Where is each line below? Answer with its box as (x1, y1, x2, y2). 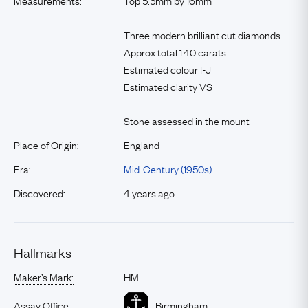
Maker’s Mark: (14, 269, 74, 284)
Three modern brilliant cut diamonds (124, 27, 280, 42)
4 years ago (124, 185, 175, 200)
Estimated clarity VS (124, 78, 212, 93)
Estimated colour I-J (124, 61, 211, 76)
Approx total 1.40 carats (124, 44, 226, 59)
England (124, 137, 159, 152)
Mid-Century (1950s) (124, 161, 212, 176)
